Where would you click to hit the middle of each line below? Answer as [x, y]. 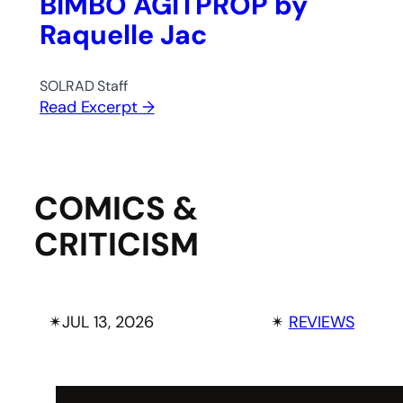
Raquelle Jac [123, 35]
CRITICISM [116, 245]
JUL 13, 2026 [107, 322]
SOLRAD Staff [84, 86]
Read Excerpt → [97, 107]
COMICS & [116, 209]
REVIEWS [321, 322]
